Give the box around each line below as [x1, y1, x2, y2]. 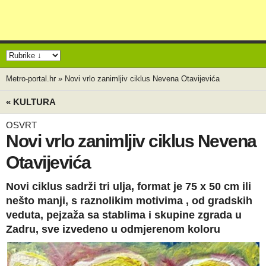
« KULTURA [6, 97, 56, 107]
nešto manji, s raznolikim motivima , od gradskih [6, 195, 252, 207]
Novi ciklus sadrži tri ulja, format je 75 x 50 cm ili [6, 180, 251, 192]
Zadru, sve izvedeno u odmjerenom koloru [6, 223, 220, 235]
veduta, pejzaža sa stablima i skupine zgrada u [6, 209, 242, 221]
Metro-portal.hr [6, 74, 56, 83]
